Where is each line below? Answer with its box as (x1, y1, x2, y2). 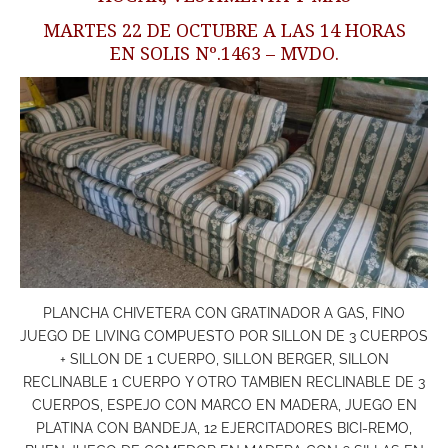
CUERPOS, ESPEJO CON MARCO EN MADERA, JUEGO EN (31, 397, 417, 414)
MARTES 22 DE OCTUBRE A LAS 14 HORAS (42, 19, 406, 41)
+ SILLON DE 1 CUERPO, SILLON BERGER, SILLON (59, 351, 389, 368)
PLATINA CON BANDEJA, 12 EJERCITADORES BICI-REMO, (36, 420, 412, 437)
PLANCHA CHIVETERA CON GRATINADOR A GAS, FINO (43, 305, 405, 322)
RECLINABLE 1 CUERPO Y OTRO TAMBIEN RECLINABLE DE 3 (23, 374, 425, 391)
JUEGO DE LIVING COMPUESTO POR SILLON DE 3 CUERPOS (20, 328, 428, 345)
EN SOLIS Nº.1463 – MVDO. (109, 42, 339, 64)
